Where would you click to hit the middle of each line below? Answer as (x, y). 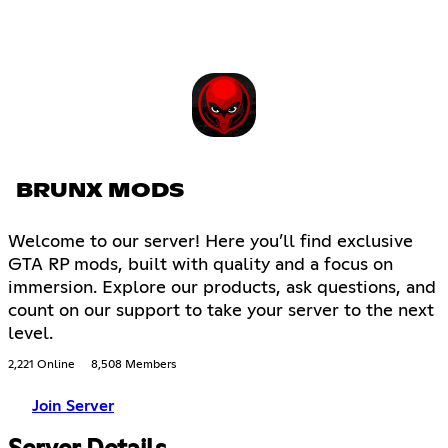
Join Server (73, 406)
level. (30, 334)
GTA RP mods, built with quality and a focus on (200, 265)
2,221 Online (41, 365)
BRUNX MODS (100, 191)
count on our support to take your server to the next (221, 311)
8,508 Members (133, 365)
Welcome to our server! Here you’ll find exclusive (210, 242)
